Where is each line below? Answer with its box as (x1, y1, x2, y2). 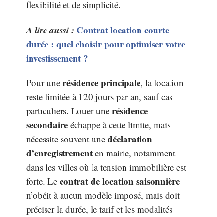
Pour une (26, 77, 62, 89)
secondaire (26, 118, 68, 131)
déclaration (108, 132, 152, 145)
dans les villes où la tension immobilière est (26, 161, 186, 173)
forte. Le (26, 175, 60, 187)
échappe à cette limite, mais (68, 119, 170, 131)
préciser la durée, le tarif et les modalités (26, 203, 172, 215)
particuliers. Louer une (26, 105, 112, 117)
